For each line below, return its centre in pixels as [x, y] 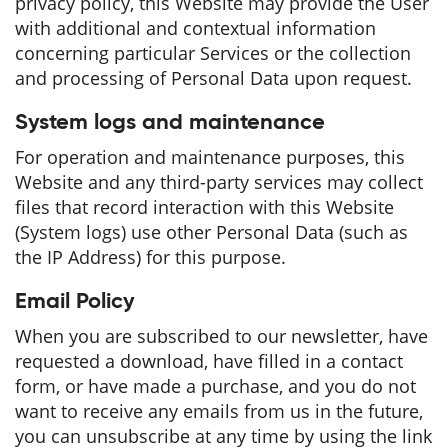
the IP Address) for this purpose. [150, 257]
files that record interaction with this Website [204, 207]
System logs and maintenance [170, 123]
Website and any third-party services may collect [219, 182]
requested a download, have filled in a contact [209, 361]
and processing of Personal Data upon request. [213, 78]
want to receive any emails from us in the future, [219, 411]
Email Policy [75, 302]
